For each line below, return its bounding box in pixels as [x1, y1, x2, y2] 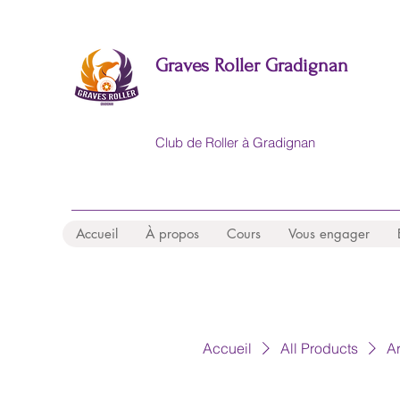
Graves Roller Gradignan [155, 54, 348, 76]
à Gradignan [242, 134, 315, 151]
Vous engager [288, 225, 370, 242]
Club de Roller [155, 134, 242, 151]
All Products [280, 339, 358, 357]
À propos [146, 225, 199, 242]
